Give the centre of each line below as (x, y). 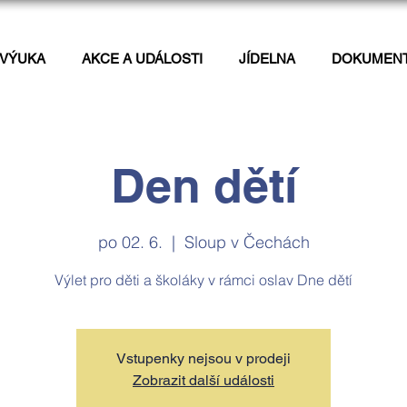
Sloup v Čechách (247, 242)
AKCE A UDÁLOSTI (142, 59)
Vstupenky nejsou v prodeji (203, 358)
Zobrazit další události (203, 380)
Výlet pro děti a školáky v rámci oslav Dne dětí (203, 279)
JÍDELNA (267, 59)
